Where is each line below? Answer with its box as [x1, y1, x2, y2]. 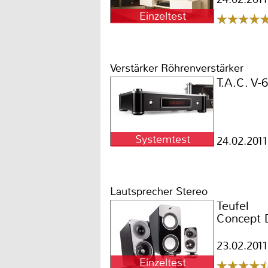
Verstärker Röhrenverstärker [110, 61, 243, 75]
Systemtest [135, 132, 190, 147]
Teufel [217, 199, 249, 214]
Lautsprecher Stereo [110, 184, 208, 199]
